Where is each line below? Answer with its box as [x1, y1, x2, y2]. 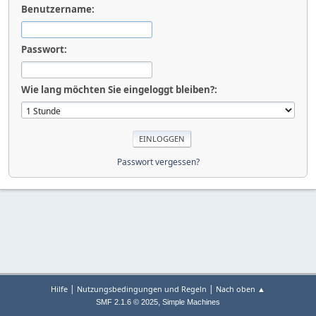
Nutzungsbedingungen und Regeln [77, 284, 207, 294]
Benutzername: [21, 3, 95, 16]
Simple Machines [162, 298, 220, 306]
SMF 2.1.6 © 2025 [96, 298, 158, 306]
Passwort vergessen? [116, 155, 200, 168]
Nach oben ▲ [216, 284, 265, 294]
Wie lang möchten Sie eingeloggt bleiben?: [21, 83, 217, 96]
